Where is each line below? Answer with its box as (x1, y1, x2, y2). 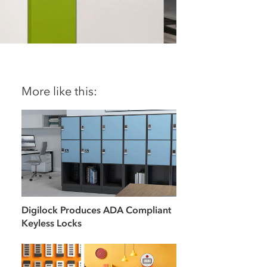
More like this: (21, 84, 97, 98)
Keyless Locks (21, 217, 82, 229)
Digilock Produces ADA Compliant (21, 204, 171, 216)
